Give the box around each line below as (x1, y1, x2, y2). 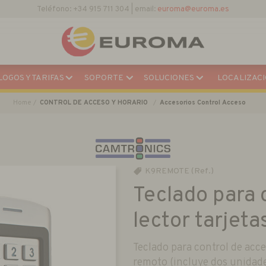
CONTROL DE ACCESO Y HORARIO (40, 99, 148, 107)
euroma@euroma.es (157, 5, 229, 14)
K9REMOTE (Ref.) (145, 166, 214, 177)
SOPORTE (84, 73, 123, 83)
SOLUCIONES (143, 73, 194, 83)
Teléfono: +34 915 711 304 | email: (36, 5, 157, 14)
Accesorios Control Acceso (160, 99, 246, 107)
